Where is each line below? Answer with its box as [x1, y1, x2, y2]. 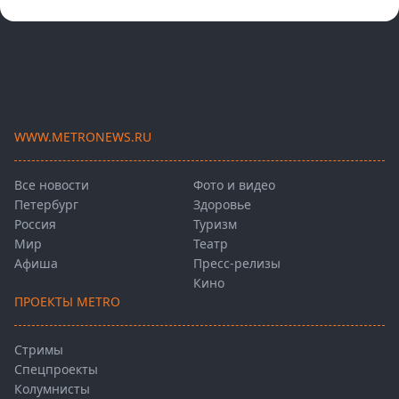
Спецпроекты [14, 361, 98, 379]
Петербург [14, 196, 78, 214]
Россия [14, 216, 56, 233]
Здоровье [193, 196, 251, 214]
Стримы [14, 341, 63, 359]
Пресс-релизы [193, 255, 281, 273]
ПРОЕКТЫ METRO [14, 293, 120, 311]
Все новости [14, 176, 89, 194]
